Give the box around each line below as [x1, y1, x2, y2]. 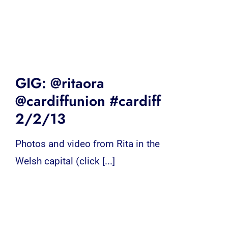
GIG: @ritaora [15, 72, 104, 94]
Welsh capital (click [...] [15, 155, 115, 167]
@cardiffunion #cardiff [15, 90, 161, 111]
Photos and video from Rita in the [15, 137, 160, 150]
